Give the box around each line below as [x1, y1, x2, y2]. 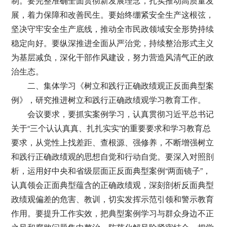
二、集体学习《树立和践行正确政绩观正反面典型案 [27, 80, 214, 91]
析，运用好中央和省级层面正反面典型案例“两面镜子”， [11, 165, 211, 176]
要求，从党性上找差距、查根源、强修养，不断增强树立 [11, 136, 214, 148]
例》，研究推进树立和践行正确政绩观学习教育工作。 [11, 94, 206, 105]
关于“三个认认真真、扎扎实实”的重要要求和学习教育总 [11, 122, 211, 134]
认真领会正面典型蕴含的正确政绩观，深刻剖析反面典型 [11, 179, 214, 191]
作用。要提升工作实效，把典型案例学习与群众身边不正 [11, 207, 214, 219]
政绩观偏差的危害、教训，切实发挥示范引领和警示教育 [11, 193, 214, 205]
